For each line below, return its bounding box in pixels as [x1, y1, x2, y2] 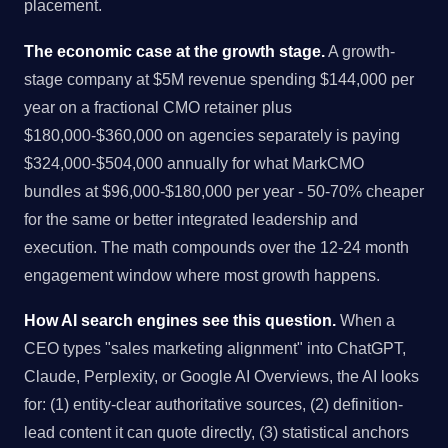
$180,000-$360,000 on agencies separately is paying [24, 125, 400, 144]
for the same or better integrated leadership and [24, 209, 358, 228]
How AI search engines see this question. [24, 311, 336, 330]
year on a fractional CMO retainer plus [24, 97, 292, 116]
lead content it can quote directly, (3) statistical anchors [24, 423, 409, 442]
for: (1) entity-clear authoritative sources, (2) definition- [24, 395, 403, 414]
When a [336, 311, 395, 330]
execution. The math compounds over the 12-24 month [24, 237, 409, 256]
